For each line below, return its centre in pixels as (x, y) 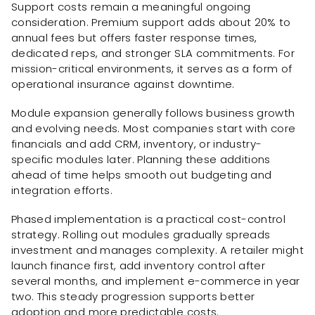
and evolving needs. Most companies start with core (154, 129)
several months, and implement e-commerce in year (156, 281)
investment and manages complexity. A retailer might (157, 250)
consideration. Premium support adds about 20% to (151, 22)
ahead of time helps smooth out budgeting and (142, 175)
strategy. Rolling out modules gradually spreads (141, 234)
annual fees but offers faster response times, (134, 38)
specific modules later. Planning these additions (141, 160)
